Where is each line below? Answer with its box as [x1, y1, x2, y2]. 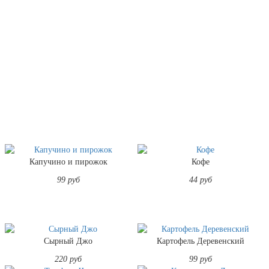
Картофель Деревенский [157, 236, 245, 246]
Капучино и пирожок [29, 157, 107, 166]
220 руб [55, 254, 82, 264]
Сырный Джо [44, 236, 93, 246]
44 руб [189, 175, 213, 184]
